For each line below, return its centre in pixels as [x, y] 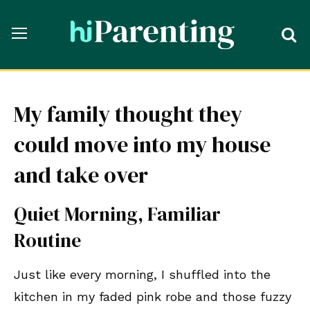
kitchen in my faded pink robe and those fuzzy [153, 297]
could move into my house [142, 145]
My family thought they [128, 115]
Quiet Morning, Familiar [117, 214]
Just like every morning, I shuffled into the [142, 275]
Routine [52, 240]
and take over [81, 175]
